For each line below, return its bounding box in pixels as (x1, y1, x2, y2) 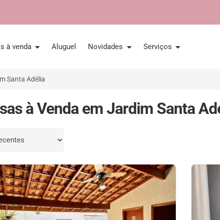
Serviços (143, 42, 174, 51)
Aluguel (52, 42, 77, 51)
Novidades (88, 42, 125, 51)
